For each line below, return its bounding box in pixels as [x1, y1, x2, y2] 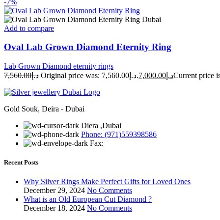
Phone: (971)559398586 [81, 130, 157, 138]
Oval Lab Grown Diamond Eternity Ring [4, 42, 171, 53]
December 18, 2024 [24, 204, 85, 213]
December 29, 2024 [24, 186, 85, 195]
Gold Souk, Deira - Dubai [4, 105, 84, 113]
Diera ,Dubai [81, 121, 121, 130]
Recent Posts [4, 159, 38, 166]
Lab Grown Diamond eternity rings [4, 62, 113, 70]
